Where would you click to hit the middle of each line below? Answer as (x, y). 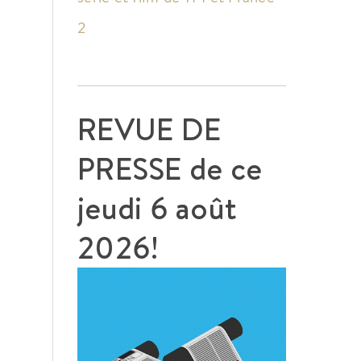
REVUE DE (149, 129)
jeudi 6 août (157, 208)
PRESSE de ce (170, 168)
